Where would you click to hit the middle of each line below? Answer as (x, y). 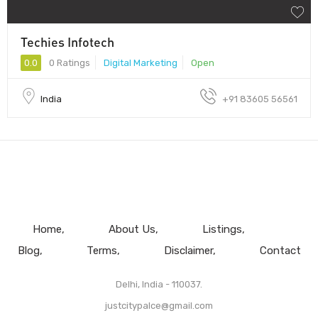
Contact (280, 250)
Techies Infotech (67, 42)
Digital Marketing (141, 62)
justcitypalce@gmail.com (159, 305)
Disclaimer (188, 250)
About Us (132, 229)
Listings (222, 229)
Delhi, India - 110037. (159, 284)
